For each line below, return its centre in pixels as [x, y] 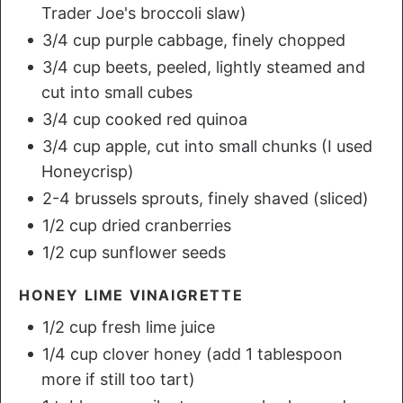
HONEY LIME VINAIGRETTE [131, 295]
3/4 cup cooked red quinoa [143, 119]
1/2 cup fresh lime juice [126, 327]
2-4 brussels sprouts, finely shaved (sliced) [203, 198]
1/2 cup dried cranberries [134, 225]
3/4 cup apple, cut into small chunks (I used [205, 146]
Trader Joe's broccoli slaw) [144, 13]
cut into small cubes [117, 92]
